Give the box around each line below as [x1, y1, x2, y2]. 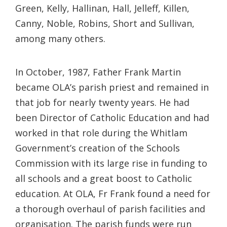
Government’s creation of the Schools [15, 141, 180, 154]
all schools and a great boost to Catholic [15, 172, 192, 184]
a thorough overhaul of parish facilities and [15, 202, 205, 215]
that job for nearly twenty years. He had [15, 96, 190, 108]
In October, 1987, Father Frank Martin [15, 65, 181, 78]
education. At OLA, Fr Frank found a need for [15, 187, 210, 200]
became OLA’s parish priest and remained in [15, 81, 209, 93]
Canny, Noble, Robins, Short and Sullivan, [15, 17, 195, 29]
